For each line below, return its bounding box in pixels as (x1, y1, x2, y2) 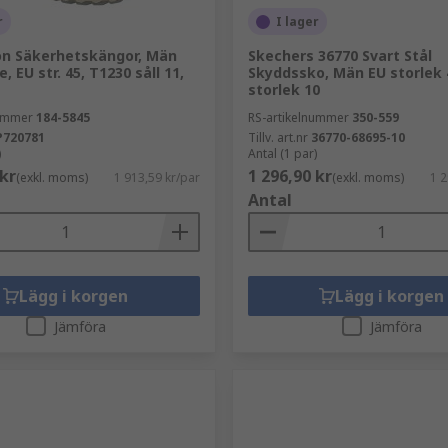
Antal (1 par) (247, 145, 317, 162)
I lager (275, 13, 319, 30)
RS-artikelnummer (247, 109, 349, 126)
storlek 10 (247, 80, 320, 99)
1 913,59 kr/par (113, 169, 200, 186)
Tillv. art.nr (247, 129, 308, 146)
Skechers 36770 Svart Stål (247, 46, 432, 65)
